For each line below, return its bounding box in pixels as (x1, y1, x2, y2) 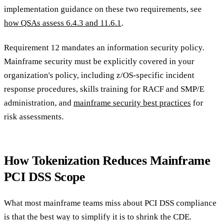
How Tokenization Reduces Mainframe (4, 153, 211, 168)
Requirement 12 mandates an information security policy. (4, 43, 204, 53)
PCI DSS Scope (4, 169, 85, 184)
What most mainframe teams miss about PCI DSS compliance (4, 198, 217, 208)
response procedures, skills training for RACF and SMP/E (4, 84, 204, 94)
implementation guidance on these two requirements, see (4, 4, 202, 14)
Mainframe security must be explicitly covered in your (4, 57, 194, 67)
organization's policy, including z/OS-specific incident (4, 71, 194, 80)
